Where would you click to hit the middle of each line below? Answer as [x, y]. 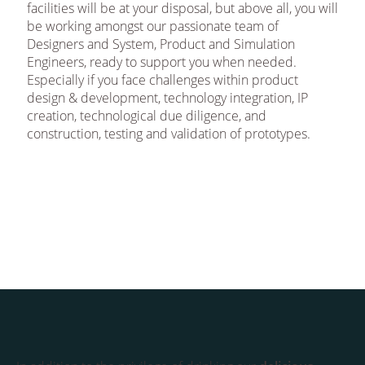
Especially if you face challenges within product [162, 80]
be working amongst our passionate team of [152, 26]
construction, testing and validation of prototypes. [168, 134]
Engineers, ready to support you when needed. [161, 62]
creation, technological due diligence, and [146, 116]
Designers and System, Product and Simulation [161, 44]
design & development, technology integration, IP [167, 98]
